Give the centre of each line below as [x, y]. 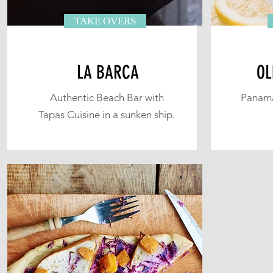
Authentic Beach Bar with [107, 97]
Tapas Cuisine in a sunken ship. [107, 115]
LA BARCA [108, 73]
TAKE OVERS [105, 21]
